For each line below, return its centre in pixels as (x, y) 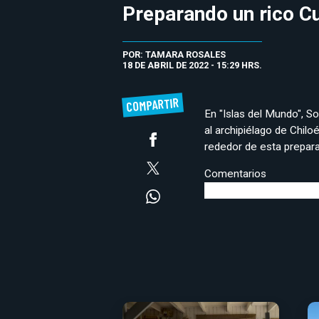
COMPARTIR (153, 104)
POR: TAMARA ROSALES (174, 54)
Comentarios (235, 174)
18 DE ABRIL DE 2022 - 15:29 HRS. (192, 65)
